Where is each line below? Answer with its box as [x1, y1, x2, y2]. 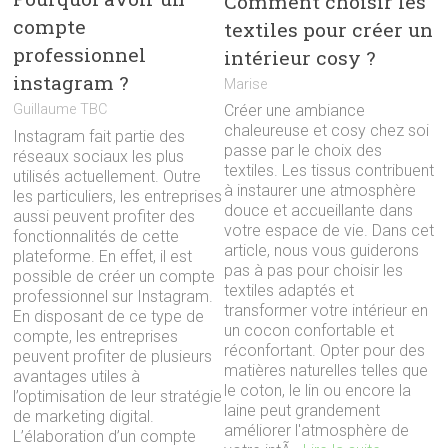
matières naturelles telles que [224, 361, 428, 381]
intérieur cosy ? [224, 45, 375, 71]
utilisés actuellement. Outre [13, 166, 202, 186]
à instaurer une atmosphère [224, 181, 416, 201]
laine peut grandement [224, 401, 380, 421]
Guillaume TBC [13, 101, 108, 119]
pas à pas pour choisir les [224, 261, 403, 281]
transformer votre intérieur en [224, 301, 428, 321]
